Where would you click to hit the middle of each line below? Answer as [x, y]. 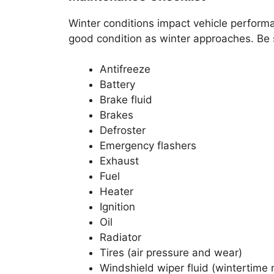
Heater [117, 192]
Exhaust [119, 161]
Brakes [117, 115]
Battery [117, 85]
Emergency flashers [148, 146]
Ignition [117, 207]
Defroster [123, 131]
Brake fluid [126, 100]
